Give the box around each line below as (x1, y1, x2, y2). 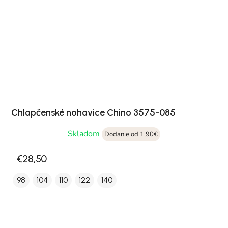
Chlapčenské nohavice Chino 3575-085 (11, 107, 176, 119)
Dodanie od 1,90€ (104, 130, 158, 139)
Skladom (68, 128, 102, 140)
